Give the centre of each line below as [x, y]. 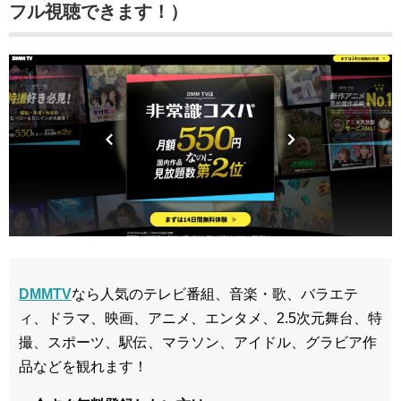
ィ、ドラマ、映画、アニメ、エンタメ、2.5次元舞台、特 [200, 319]
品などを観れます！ [83, 367]
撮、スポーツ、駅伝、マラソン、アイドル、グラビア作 [198, 343]
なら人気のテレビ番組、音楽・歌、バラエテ [215, 294]
